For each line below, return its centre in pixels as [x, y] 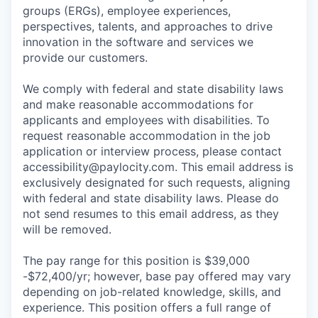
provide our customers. [85, 57]
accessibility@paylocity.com [99, 167]
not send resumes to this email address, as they [151, 214]
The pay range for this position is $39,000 [136, 261]
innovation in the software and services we [138, 42]
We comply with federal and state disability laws [153, 89]
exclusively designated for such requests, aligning [157, 182]
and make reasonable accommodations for [138, 104]
